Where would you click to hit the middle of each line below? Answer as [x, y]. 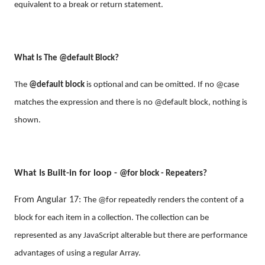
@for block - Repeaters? [163, 173]
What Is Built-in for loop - [67, 173]
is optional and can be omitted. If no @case [162, 85]
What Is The [37, 58]
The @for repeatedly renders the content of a [164, 200]
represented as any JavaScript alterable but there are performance [131, 235]
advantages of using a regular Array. [77, 253]
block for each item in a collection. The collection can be [112, 218]
